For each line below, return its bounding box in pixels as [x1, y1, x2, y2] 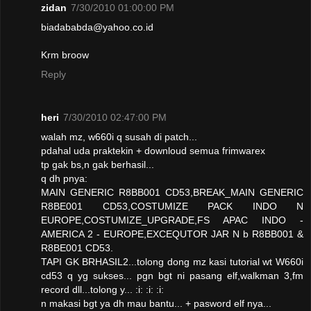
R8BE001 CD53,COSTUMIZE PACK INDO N [41, 201, 303, 212]
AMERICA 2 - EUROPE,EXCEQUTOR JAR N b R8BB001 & [41, 228, 303, 239]
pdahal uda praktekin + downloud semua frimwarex [41, 145, 265, 156]
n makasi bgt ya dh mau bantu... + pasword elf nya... [41, 298, 271, 309]
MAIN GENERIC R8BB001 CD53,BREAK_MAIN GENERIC [41, 187, 303, 198]
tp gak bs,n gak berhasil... [41, 159, 154, 170]
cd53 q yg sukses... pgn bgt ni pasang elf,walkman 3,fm [41, 270, 303, 281]
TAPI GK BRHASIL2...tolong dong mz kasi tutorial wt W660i [41, 256, 303, 267]
